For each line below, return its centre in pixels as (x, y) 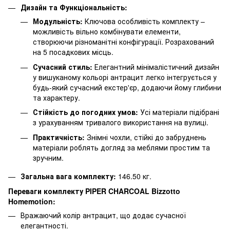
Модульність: (58, 21)
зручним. (48, 157)
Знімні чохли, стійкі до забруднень (146, 137)
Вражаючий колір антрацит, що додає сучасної (103, 215)
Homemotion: (32, 201)
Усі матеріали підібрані (179, 112)
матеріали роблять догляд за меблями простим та (121, 147)
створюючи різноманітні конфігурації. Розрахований (123, 42)
